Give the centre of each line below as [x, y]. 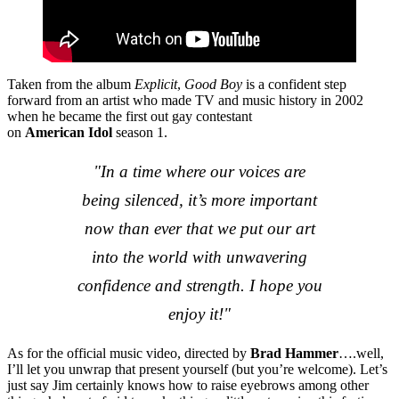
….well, [361, 353]
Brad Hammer [294, 353]
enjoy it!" [199, 313]
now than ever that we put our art [199, 228]
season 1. [142, 132]
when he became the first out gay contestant [130, 116]
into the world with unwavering [199, 256]
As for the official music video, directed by [129, 353]
